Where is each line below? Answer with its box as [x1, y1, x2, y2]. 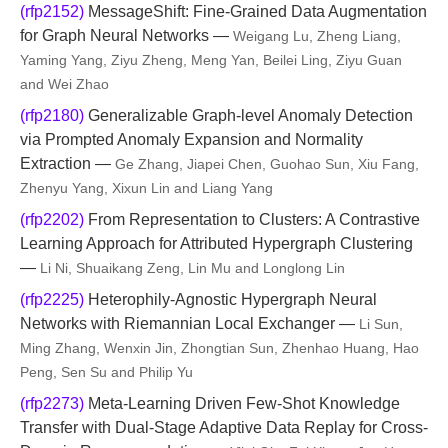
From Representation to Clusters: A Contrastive [84, 211, 420, 228]
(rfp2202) [20, 211, 84, 228]
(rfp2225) [20, 291, 84, 308]
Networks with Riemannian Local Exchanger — [20, 315, 359, 332]
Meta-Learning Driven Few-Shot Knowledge [84, 395, 400, 412]
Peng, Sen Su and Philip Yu [20, 364, 193, 380]
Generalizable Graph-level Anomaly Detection [84, 107, 413, 124]
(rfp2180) [20, 107, 84, 124]
